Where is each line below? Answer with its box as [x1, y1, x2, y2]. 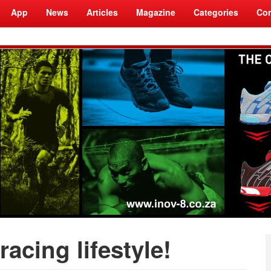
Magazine [136, 6, 175, 18]
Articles [87, 6, 118, 18]
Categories [194, 6, 238, 18]
